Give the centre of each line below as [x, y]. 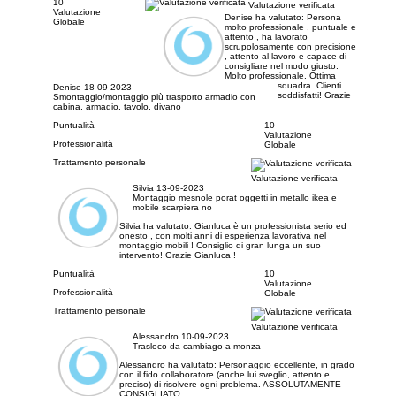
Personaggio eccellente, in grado [286, 364]
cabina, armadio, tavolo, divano [117, 107]
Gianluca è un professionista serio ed [270, 226]
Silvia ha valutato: [156, 226]
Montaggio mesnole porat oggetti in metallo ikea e [234, 198]
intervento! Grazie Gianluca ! [177, 255]
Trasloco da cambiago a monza [196, 346]
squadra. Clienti [309, 86]
